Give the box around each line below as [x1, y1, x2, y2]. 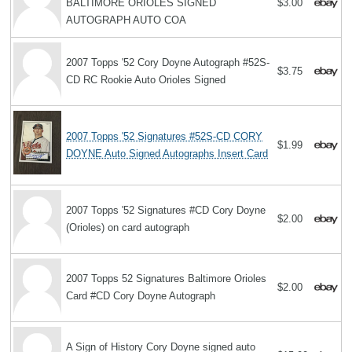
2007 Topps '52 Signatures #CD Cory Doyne [66, 204, 266, 217]
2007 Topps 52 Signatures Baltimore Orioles [66, 273, 267, 285]
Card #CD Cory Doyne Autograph [66, 290, 216, 302]
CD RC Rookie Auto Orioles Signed [66, 74, 226, 86]
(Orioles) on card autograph [66, 222, 190, 234]
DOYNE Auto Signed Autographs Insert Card [66, 148, 269, 160]
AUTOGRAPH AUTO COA [66, 14, 187, 27]
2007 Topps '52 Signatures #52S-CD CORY [66, 130, 263, 143]
